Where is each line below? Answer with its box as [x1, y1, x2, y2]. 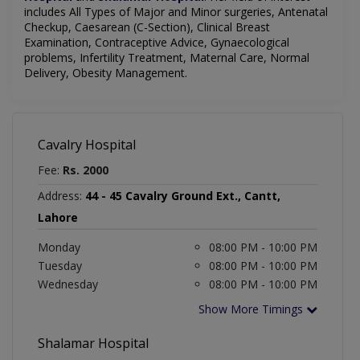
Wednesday [38, 276, 98, 292]
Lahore [38, 210, 78, 226]
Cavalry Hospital [38, 136, 136, 154]
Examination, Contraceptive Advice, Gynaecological [24, 35, 289, 51]
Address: [38, 188, 82, 204]
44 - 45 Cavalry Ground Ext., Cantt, [85, 188, 280, 204]
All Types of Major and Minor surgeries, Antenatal [69, 4, 328, 20]
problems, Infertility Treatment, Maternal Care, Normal [24, 50, 309, 66]
